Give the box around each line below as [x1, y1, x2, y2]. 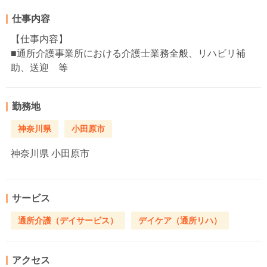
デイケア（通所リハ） [138, 216, 222, 226]
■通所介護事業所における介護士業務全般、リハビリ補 [11, 48, 246, 58]
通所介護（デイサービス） [18, 216, 118, 226]
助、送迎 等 [11, 62, 68, 73]
